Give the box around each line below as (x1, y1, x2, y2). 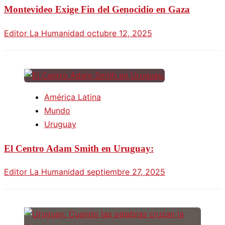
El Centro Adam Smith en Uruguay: (4, 143, 154, 154)
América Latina (44, 91, 101, 102)
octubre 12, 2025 (87, 28, 152, 38)
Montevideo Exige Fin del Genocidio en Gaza (4, 4, 190, 15)
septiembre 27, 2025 (87, 167, 165, 177)
